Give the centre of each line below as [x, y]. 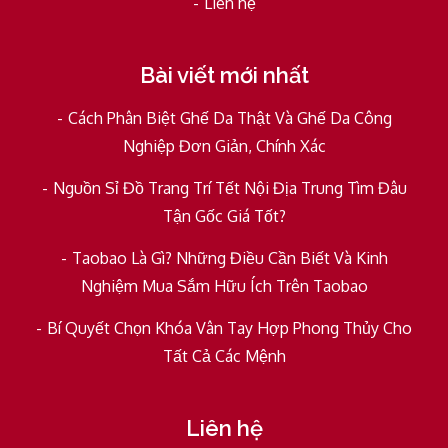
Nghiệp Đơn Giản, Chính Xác [224, 145]
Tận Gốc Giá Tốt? [224, 215]
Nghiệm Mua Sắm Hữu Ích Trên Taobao [224, 285]
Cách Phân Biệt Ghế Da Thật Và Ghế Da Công [229, 117]
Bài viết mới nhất [224, 74]
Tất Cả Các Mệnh [224, 355]
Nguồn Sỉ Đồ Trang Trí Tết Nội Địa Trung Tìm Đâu [229, 187]
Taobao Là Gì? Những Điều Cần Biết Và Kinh [229, 257]
